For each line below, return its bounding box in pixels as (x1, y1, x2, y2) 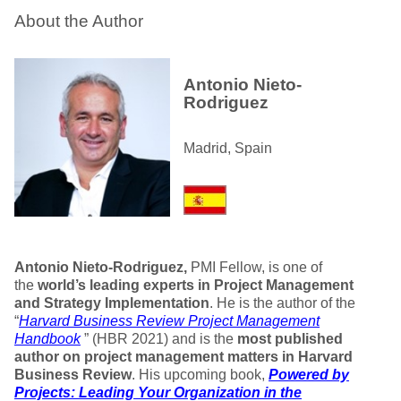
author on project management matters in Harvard (14, 349, 353, 364)
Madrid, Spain (183, 141, 272, 156)
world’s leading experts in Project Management (38, 277, 354, 293)
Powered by (269, 367, 349, 382)
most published (237, 331, 343, 346)
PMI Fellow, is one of (191, 260, 322, 275)
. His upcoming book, (132, 367, 269, 382)
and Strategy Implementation (14, 295, 209, 311)
